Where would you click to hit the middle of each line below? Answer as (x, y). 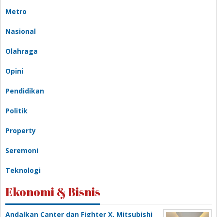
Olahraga (22, 51)
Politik (16, 110)
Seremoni (22, 150)
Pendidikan (25, 91)
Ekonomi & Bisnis (53, 192)
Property (21, 130)
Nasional (21, 31)
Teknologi (23, 170)
